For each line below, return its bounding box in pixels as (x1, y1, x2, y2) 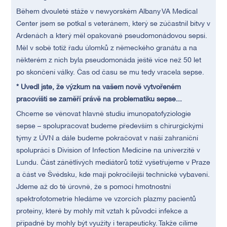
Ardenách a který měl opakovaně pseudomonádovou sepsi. (16, 33, 208, 40)
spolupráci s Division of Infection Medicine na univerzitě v (16, 147, 201, 154)
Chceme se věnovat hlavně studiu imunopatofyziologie (16, 111, 192, 118)
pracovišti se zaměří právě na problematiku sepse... (16, 96, 182, 103)
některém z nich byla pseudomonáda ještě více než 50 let (16, 57, 202, 64)
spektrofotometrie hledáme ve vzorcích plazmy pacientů (16, 196, 197, 203)
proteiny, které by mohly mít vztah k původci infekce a (16, 208, 188, 215)
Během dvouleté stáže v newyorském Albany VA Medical (16, 9, 198, 15)
